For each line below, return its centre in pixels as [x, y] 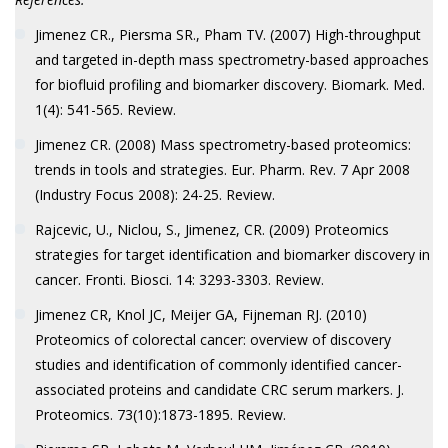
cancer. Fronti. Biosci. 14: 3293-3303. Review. [179, 279]
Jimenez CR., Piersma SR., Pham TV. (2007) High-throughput [227, 34]
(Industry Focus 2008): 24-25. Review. [154, 194]
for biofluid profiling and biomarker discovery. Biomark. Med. [229, 84]
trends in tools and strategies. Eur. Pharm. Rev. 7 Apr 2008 [222, 169]
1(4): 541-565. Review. [105, 109]
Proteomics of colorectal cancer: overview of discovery [212, 339]
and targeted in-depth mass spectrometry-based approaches [231, 59]
